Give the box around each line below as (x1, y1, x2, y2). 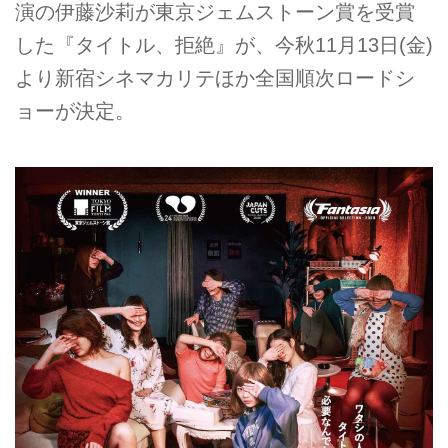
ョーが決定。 (15, 99, 135, 122)
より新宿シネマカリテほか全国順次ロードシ (15, 66, 415, 89)
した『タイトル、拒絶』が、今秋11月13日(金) (15, 33, 433, 56)
